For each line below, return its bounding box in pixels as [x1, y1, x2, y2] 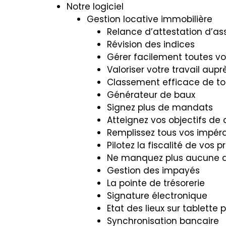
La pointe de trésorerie [107, 177, 205, 189]
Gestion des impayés [107, 164, 200, 177]
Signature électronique [107, 190, 207, 202]
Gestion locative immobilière [87, 13, 212, 25]
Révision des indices [107, 38, 195, 50]
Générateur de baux [107, 89, 195, 101]
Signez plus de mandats [107, 101, 213, 114]
